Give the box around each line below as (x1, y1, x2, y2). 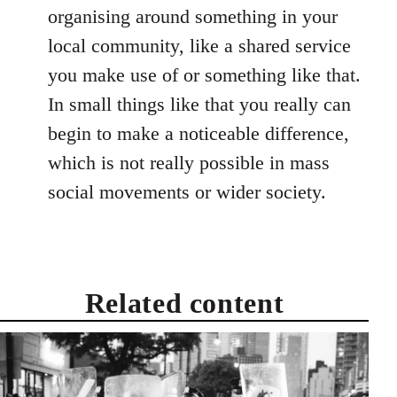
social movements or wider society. (48, 181, 326, 204)
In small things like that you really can (48, 93, 351, 116)
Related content (84, 287, 284, 320)
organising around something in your (48, 5, 338, 28)
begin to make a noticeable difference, (48, 122, 349, 145)
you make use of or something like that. (48, 64, 361, 87)
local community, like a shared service (48, 35, 351, 58)
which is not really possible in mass (48, 152, 330, 175)
